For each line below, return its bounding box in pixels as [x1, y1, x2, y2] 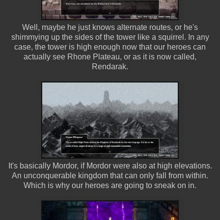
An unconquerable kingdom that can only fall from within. [12, 171, 208, 180]
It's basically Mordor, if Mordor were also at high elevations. [8, 161, 212, 170]
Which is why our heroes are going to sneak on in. [24, 181, 196, 190]
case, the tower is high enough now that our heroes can [14, 42, 206, 51]
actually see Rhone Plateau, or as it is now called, [24, 52, 196, 61]
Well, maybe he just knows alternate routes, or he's [22, 23, 198, 31]
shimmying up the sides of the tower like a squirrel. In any [11, 32, 209, 41]
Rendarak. [92, 62, 128, 71]
